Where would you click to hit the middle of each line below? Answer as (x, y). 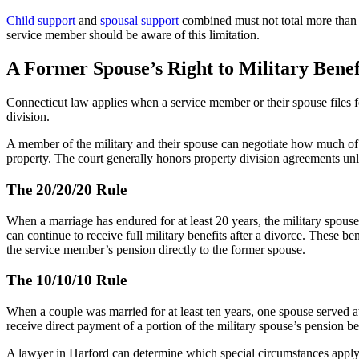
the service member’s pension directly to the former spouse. (156, 249)
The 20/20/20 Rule (67, 190)
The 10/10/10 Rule (67, 280)
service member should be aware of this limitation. (133, 34)
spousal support (139, 20)
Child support (41, 20)
